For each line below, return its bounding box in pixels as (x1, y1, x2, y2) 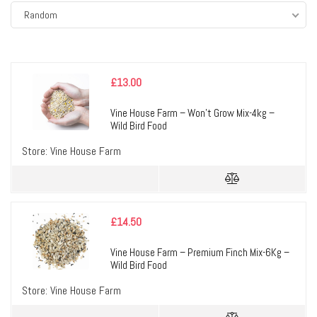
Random (24, 8, 57, 22)
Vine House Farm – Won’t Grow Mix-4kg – (110, 106, 275, 120)
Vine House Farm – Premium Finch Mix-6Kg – (110, 246, 289, 260)
